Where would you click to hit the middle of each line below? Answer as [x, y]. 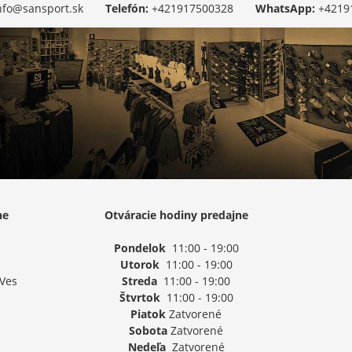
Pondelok [139, 248]
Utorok [139, 265]
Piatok [148, 314]
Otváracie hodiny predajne [176, 215]
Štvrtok [139, 298]
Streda [139, 281]
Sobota [148, 331]
